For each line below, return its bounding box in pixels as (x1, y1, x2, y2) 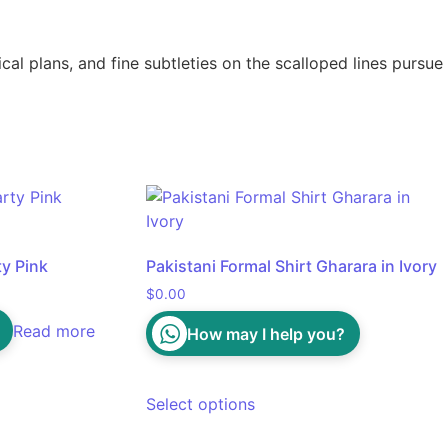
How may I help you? (187, 323, 346, 344)
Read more (12, 321, 95, 342)
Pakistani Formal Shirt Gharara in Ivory (146, 256, 438, 277)
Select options (146, 394, 256, 415)
